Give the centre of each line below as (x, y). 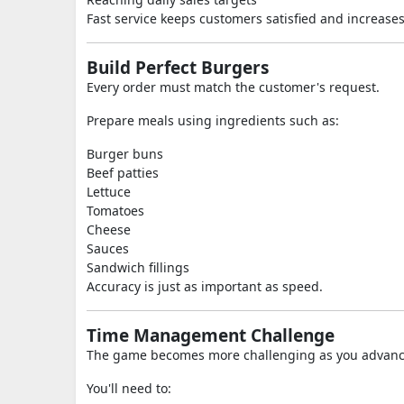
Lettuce (109, 192)
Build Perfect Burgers (178, 68)
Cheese (109, 230)
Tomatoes (115, 211)
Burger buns (125, 154)
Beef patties (123, 173)
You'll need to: (129, 388)
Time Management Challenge (211, 335)
